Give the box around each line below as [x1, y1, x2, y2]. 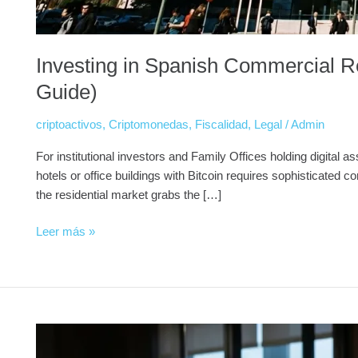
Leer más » [36, 225, 95, 238]
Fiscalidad [195, 117, 248, 131]
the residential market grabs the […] [36, 187, 221, 201]
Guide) [36, 79, 97, 104]
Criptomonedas [109, 117, 189, 131]
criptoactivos [36, 117, 102, 131]
